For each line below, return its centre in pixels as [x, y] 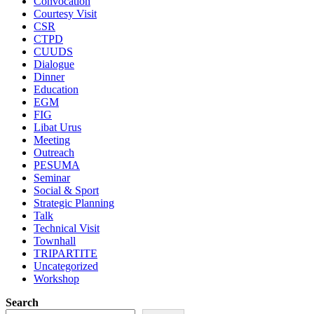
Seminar [52, 177]
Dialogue [54, 64]
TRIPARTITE [66, 253]
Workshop [56, 278]
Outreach [54, 152]
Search [22, 302]
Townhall [55, 240]
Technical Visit [67, 228]
